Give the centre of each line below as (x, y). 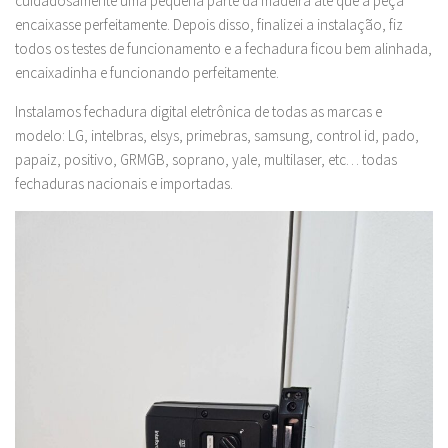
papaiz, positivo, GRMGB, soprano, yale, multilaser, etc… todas (206, 160)
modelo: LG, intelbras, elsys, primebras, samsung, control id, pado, (217, 136)
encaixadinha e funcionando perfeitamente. (147, 73)
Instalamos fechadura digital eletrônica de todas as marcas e (198, 112)
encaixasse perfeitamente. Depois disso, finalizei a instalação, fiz (209, 25)
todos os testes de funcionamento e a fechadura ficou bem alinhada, (223, 49)
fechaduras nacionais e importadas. (124, 184)
